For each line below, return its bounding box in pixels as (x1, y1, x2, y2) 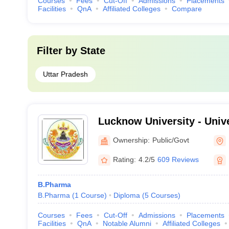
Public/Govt (152, 135, 189, 144)
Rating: (112, 155, 136, 164)
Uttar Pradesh (42, 70, 88, 78)
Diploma (113, 191, 140, 199)
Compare (171, 5, 202, 13)
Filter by (36, 45, 80, 56)
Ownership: (112, 135, 150, 144)
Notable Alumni (102, 219, 151, 227)
